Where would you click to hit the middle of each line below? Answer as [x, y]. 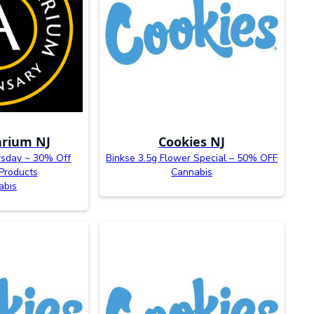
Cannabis [192, 172]
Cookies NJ [192, 141]
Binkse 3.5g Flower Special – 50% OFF [192, 158]
